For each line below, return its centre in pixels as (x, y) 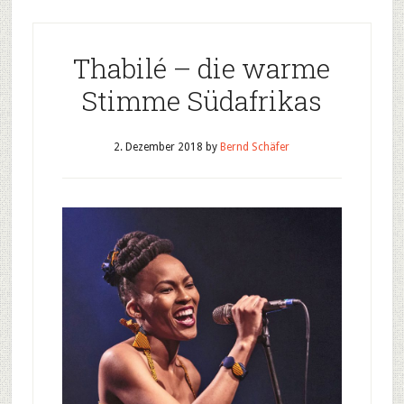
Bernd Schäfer (255, 147)
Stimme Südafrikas (202, 101)
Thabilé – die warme (202, 68)
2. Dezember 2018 (159, 147)
